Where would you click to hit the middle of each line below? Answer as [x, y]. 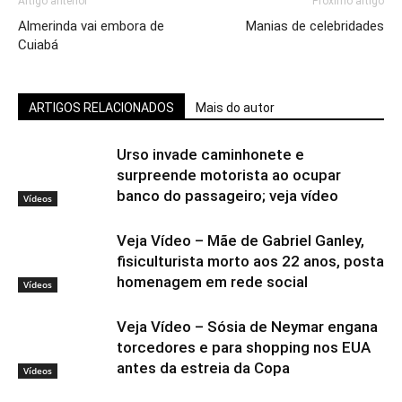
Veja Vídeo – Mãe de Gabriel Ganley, [240, 240]
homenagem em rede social [212, 281]
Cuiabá [38, 44]
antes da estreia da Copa [203, 367]
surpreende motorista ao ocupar [229, 175]
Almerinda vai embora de [91, 26]
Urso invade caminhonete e [210, 154]
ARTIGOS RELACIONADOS [101, 107]
